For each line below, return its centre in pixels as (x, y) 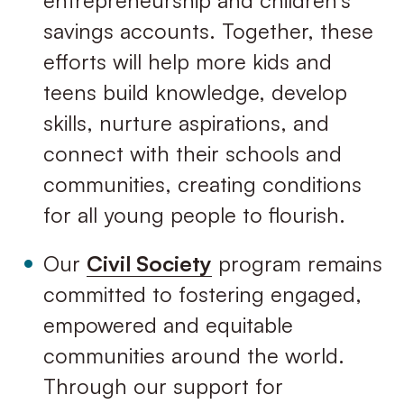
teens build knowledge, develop (195, 92)
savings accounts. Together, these (208, 31)
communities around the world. (193, 355)
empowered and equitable (168, 324)
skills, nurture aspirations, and (186, 123)
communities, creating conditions (202, 184)
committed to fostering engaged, (202, 294)
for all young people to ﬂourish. (194, 215)
